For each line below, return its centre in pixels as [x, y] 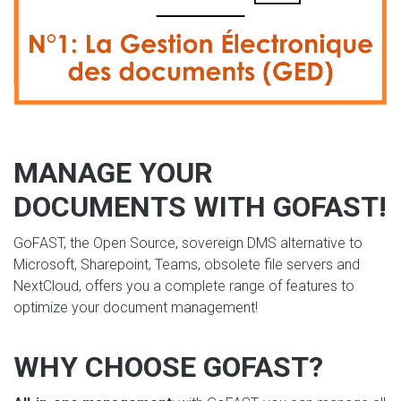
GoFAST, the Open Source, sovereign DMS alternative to [188, 243]
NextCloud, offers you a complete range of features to [184, 286]
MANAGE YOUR [113, 173]
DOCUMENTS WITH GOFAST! [200, 207]
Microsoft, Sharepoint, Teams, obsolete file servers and [187, 265]
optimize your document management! [136, 308]
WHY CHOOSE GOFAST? [168, 367]
